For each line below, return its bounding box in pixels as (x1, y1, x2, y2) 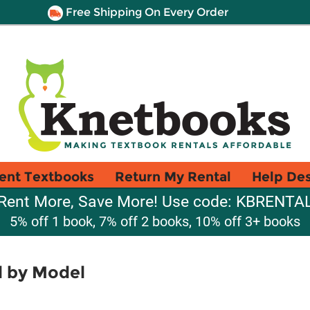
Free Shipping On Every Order (62, 6, 228, 19)
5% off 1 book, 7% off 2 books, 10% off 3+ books (10, 213, 300, 230)
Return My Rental (115, 168, 231, 185)
